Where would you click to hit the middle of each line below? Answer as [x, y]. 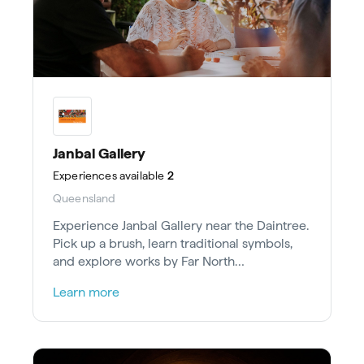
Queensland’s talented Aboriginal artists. [169, 279]
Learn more [86, 292]
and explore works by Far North [144, 261]
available [141, 175]
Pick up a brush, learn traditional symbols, [173, 243]
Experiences [85, 175]
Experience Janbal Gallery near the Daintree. [181, 225]
